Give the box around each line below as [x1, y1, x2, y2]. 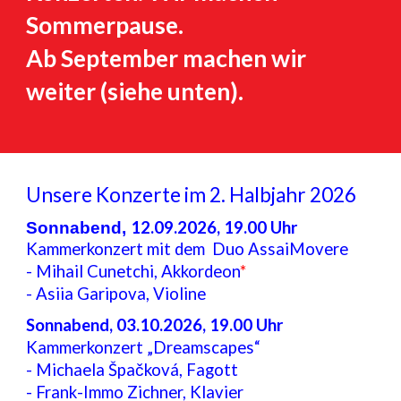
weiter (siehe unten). [26, 76, 249, 106]
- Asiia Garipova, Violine [26, 283, 207, 303]
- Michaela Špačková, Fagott [26, 360, 239, 380]
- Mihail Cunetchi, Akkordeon [26, 260, 241, 281]
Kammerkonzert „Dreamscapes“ [26, 337, 261, 358]
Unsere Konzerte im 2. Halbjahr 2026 [26, 183, 357, 207]
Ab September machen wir [26, 43, 307, 73]
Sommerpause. [26, 10, 184, 39]
